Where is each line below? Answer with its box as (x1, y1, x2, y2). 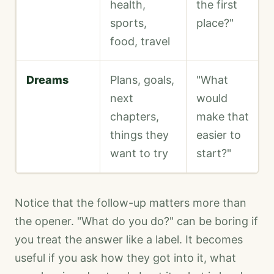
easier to (196, 128, 241, 142)
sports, (110, 17, 147, 30)
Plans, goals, (110, 73, 174, 87)
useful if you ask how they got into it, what (15, 251, 236, 265)
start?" (196, 147, 231, 160)
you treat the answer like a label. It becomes (15, 233, 243, 246)
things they (110, 128, 169, 142)
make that (196, 110, 249, 124)
